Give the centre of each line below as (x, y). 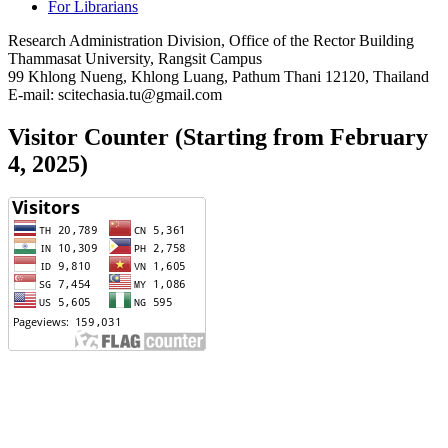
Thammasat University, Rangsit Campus (135, 58)
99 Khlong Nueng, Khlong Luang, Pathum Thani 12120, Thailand (218, 76)
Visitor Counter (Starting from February (218, 136)
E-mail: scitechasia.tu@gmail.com (115, 94)
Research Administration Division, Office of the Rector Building (211, 40)
